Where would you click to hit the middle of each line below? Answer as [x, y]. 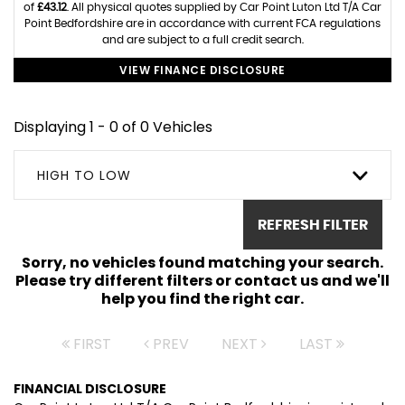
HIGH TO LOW [84, 175]
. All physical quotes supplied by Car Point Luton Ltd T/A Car [224, 7]
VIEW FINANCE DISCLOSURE [202, 70]
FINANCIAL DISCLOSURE [90, 389]
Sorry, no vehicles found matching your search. [202, 263]
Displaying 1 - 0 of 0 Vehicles [113, 127]
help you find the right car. [202, 299]
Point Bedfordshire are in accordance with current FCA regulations [202, 24]
